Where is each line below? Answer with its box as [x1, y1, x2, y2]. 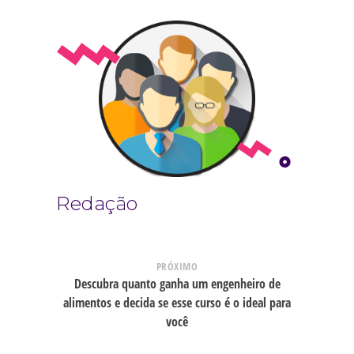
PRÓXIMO [156, 258, 198, 273]
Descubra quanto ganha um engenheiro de [73, 274, 281, 292]
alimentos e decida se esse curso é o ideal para [63, 293, 291, 311]
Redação [56, 191, 138, 215]
